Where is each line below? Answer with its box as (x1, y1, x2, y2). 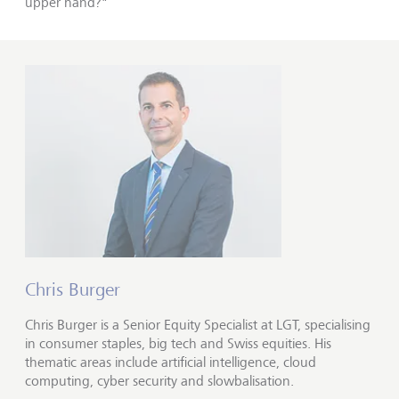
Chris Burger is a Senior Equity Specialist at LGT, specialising (25, 315, 370, 333)
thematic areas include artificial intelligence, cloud (25, 353, 316, 370)
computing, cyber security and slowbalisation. (25, 371, 294, 389)
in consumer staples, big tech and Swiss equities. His (25, 334, 331, 352)
